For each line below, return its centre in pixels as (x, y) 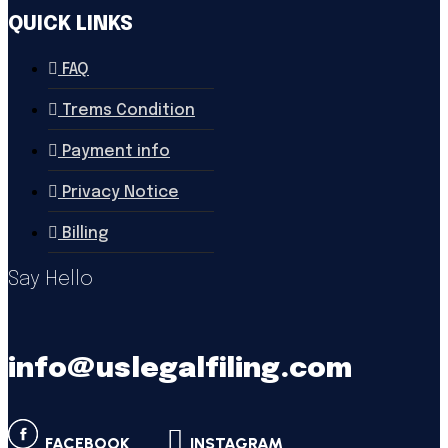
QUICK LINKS (70, 25)
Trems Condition (128, 111)
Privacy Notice (120, 193)
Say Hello (50, 280)
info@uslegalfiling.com (180, 370)
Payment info (116, 152)
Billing (85, 234)
